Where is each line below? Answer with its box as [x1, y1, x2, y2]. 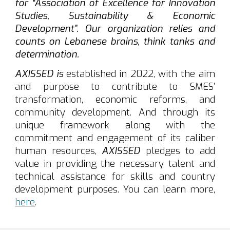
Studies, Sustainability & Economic [15, 9, 215, 22]
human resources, [15, 144, 102, 157]
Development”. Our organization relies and [15, 22, 215, 35]
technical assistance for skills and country [15, 169, 215, 183]
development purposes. [15, 182, 120, 196]
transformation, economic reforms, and [15, 92, 215, 106]
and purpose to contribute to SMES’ [15, 80, 215, 93]
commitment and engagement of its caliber [15, 131, 215, 144]
